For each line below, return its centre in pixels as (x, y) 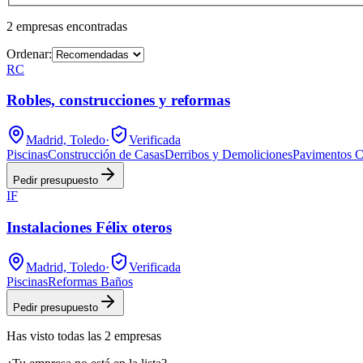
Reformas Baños (90, 281)
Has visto (32, 335)
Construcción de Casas (106, 155)
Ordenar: (29, 53)
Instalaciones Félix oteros (89, 227)
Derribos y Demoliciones (228, 155)
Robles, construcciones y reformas (118, 100)
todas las (79, 335)
